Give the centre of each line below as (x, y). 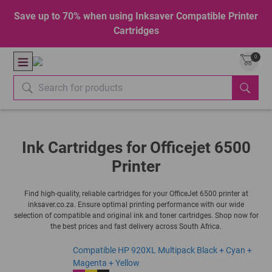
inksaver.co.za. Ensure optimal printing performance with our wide (136, 205)
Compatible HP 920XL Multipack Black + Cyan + (162, 250)
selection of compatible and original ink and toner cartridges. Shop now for (136, 216)
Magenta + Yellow (106, 263)
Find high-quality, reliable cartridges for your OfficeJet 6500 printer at (136, 194)
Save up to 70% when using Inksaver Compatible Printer (136, 16)
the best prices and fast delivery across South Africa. (136, 226)
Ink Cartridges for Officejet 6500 (136, 148)
